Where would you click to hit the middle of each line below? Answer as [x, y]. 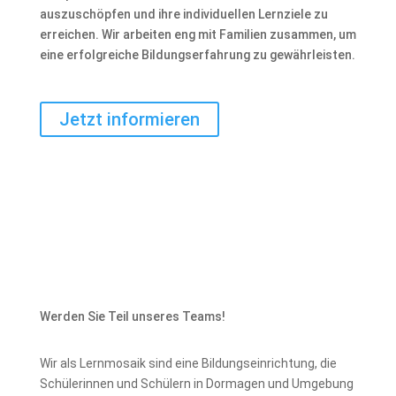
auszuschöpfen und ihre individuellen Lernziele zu [183, 14]
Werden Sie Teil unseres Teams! [132, 316]
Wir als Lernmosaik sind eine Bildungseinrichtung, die [188, 363]
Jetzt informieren [129, 119]
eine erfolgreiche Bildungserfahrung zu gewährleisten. [197, 55]
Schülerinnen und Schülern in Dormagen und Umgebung [196, 384]
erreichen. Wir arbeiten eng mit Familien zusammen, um [198, 34]
